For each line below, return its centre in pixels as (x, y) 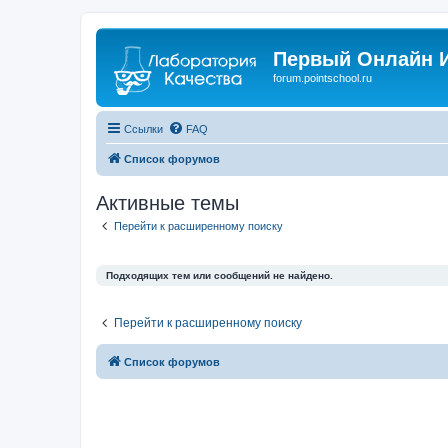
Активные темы (167, 202)
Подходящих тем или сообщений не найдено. (219, 275)
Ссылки (143, 128)
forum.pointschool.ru (322, 78)
